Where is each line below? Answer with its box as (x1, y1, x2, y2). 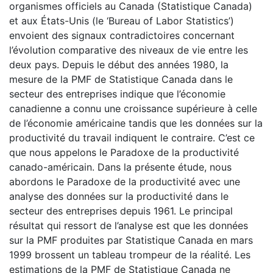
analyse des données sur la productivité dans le (9, 190, 229, 202)
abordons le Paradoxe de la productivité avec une (9, 175, 240, 188)
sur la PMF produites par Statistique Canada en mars (9, 233, 253, 246)
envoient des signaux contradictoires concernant (9, 29, 235, 41)
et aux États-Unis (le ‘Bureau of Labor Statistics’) (9, 14, 234, 27)
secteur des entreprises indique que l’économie (9, 87, 225, 100)
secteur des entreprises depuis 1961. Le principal (9, 204, 233, 217)
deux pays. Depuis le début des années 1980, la (9, 58, 229, 71)
